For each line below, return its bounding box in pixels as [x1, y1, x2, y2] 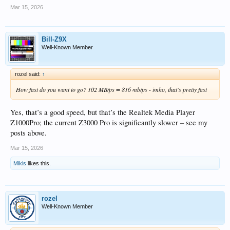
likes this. [26, 160, 51, 166]
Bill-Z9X [42, 35, 67, 43]
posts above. [10, 127, 47, 138]
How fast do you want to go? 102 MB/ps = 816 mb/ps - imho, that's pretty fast [16, 85, 207, 93]
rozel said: [15, 70, 42, 77]
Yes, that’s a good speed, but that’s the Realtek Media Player [10, 107, 195, 117]
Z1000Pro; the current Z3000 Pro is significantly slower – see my [10, 117, 207, 127]
